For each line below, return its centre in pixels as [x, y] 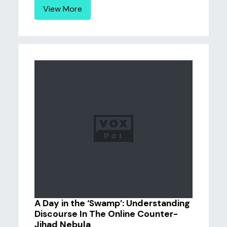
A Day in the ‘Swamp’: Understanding [112, 203]
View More [63, 9]
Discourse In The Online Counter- [106, 214]
